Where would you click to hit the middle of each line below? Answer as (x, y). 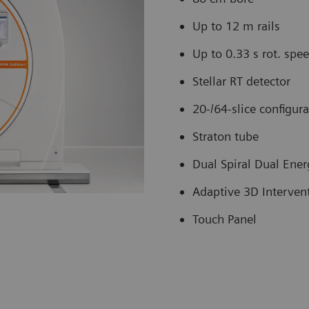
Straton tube (226, 137)
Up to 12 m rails (236, 26)
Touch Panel (225, 219)
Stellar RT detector (241, 81)
